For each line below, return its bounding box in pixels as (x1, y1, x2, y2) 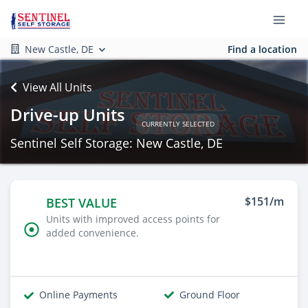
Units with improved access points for (46, 213, 220, 225)
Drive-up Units (10, 103, 125, 126)
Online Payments (39, 288, 118, 301)
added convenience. (46, 227, 139, 239)
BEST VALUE (46, 195, 117, 211)
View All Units (23, 80, 92, 95)
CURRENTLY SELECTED (141, 118, 214, 129)
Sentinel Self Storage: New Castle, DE (10, 135, 223, 151)
